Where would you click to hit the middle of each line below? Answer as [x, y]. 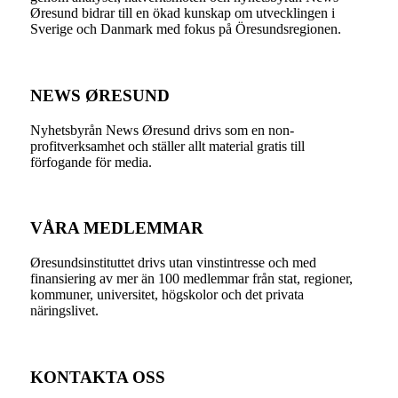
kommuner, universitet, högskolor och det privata [167, 295]
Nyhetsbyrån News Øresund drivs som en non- [162, 130]
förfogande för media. [91, 162]
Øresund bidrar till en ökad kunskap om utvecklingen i [182, 13]
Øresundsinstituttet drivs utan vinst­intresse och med [173, 263]
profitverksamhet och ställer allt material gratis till [167, 146]
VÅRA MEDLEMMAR [116, 228]
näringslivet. [64, 311]
